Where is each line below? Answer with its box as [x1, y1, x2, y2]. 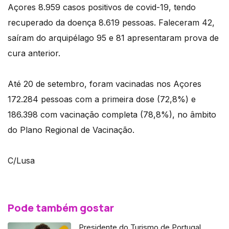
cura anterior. [8, 48, 60, 59]
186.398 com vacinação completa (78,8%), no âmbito [8, 109, 216, 120]
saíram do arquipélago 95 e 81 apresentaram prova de [8, 33, 219, 43]
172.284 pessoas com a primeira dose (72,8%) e [8, 94, 196, 105]
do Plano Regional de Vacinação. [8, 125, 134, 135]
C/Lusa [8, 155, 37, 166]
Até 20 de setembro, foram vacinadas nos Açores [8, 79, 201, 89]
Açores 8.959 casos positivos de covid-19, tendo [8, 2, 196, 13]
